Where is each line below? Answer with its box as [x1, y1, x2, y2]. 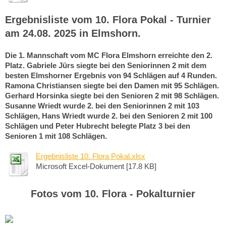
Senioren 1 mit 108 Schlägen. [5, 131, 107, 140]
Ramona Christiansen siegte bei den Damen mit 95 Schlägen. [5, 81, 219, 90]
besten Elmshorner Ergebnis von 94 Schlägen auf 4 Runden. [5, 71, 217, 80]
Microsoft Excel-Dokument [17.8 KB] [36, 161, 156, 171]
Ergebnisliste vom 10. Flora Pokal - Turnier [5, 14, 211, 25]
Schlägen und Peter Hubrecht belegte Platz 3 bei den [5, 121, 190, 130]
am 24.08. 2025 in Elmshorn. [5, 27, 141, 39]
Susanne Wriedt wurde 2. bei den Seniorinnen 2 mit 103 [5, 101, 199, 110]
